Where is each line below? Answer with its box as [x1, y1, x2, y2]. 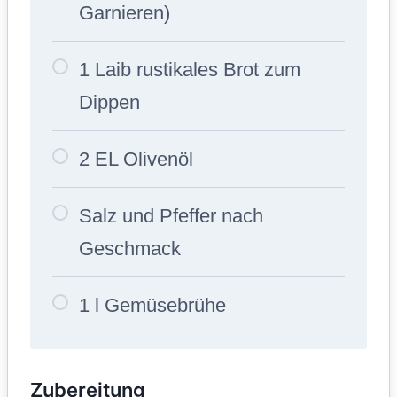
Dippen [79, 90, 140, 113]
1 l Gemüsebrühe [79, 293, 226, 316]
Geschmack [79, 237, 181, 260]
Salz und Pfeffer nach [79, 204, 263, 227]
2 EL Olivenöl [79, 147, 193, 170]
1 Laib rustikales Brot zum [79, 58, 300, 81]
